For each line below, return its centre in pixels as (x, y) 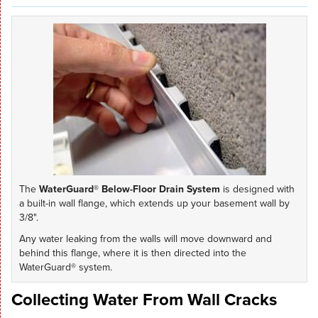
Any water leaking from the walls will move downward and (146, 239)
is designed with (257, 190)
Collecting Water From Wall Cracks (144, 300)
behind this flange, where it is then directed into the (133, 253)
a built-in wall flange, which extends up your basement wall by (154, 204)
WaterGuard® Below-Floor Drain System (130, 190)
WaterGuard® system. (66, 268)
